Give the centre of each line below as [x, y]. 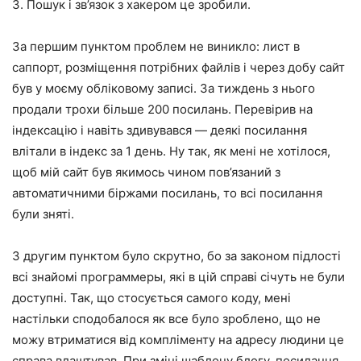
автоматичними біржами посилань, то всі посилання [167, 193]
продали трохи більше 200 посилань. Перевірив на [162, 109]
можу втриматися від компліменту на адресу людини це [178, 339]
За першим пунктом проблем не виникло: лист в [156, 46]
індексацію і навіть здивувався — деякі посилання [160, 130]
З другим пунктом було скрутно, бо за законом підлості [176, 255]
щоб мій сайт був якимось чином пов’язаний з [146, 172]
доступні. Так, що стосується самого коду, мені [151, 297]
